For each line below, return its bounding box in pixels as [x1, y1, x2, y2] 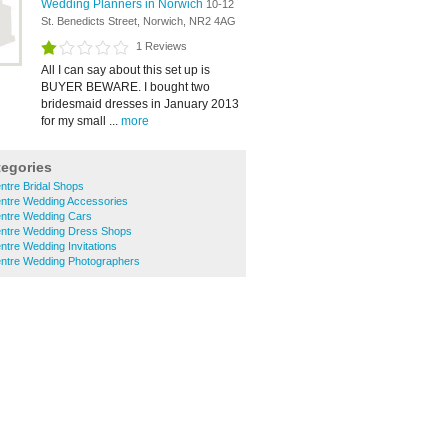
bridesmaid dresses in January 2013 [41, 97, 239, 111]
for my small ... [41, 114, 121, 128]
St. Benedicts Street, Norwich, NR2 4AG [41, 15, 236, 27]
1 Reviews [136, 40, 187, 52]
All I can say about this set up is [41, 63, 210, 77]
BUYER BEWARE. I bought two [41, 80, 210, 94]
